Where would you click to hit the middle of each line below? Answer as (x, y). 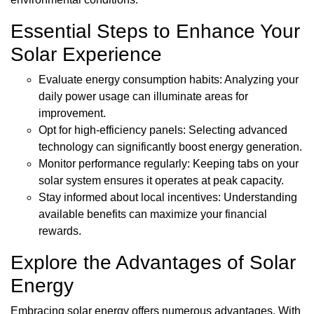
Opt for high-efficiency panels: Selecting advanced (163, 130)
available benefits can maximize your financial (153, 214)
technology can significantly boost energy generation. (170, 147)
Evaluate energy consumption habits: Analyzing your (169, 80)
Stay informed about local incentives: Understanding (168, 198)
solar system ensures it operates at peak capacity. (161, 181)
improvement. (72, 114)
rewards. (60, 231)
